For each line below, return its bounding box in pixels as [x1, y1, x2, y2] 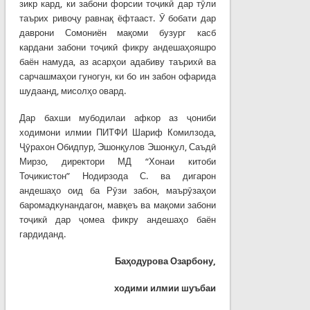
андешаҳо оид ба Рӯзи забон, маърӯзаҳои [19, 185, 217, 196]
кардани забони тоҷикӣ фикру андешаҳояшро [19, 42, 217, 53]
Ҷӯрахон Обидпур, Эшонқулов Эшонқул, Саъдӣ [19, 141, 217, 152]
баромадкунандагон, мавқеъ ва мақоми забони [19, 199, 217, 210]
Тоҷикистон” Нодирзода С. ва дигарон [19, 170, 217, 181]
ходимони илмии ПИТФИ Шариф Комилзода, [19, 127, 217, 138]
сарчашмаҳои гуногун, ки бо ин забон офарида [19, 71, 217, 82]
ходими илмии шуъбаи [114, 282, 217, 293]
